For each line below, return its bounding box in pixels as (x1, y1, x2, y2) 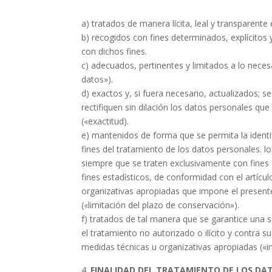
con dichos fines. (81, 46, 148, 57)
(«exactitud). (81, 115, 129, 127)
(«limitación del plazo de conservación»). (81, 199, 240, 211)
